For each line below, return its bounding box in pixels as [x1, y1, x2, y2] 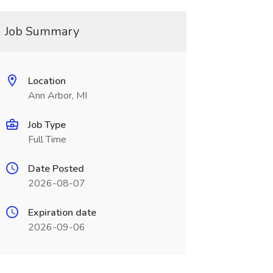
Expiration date [27, 206, 96, 219]
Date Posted [27, 162, 84, 175]
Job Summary [4, 23, 79, 40]
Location [27, 74, 66, 88]
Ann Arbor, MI [27, 89, 87, 102]
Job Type [27, 118, 66, 132]
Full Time [27, 133, 66, 146]
